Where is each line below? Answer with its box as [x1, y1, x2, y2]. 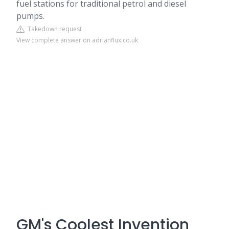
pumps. [16, 10, 44, 21]
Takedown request [25, 25, 82, 33]
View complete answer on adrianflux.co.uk [16, 36, 138, 44]
